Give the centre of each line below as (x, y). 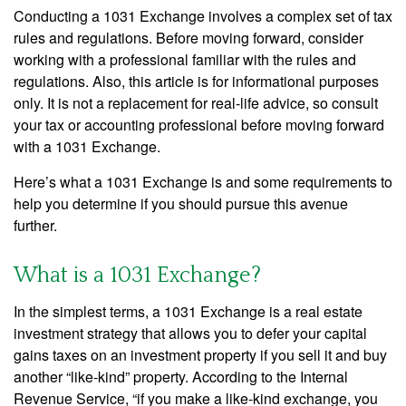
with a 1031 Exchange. (87, 146)
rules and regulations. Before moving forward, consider (188, 38)
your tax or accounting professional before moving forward (199, 125)
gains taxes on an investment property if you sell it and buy (200, 355)
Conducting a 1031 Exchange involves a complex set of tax (203, 16)
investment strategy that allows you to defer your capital (190, 333)
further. (35, 225)
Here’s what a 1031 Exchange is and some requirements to (203, 182)
